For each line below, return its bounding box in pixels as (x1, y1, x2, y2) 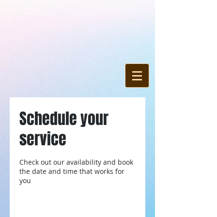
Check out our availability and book (19, 157, 133, 167)
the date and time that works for (19, 167, 124, 176)
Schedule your (19, 108, 108, 130)
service (19, 128, 66, 151)
